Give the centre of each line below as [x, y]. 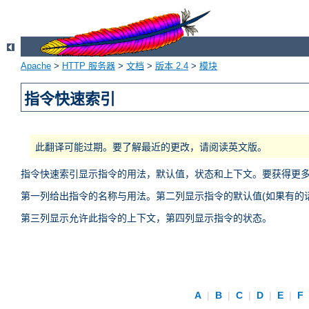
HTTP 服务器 [89, 66]
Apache [36, 66]
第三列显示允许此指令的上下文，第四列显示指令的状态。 [146, 218]
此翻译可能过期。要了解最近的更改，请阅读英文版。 [151, 147]
